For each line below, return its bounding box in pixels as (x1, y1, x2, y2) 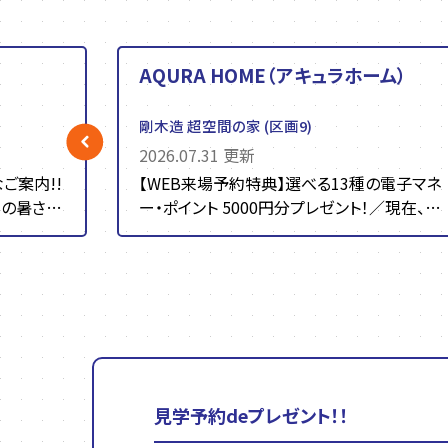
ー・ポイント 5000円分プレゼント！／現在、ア (139, 195, 441, 220)
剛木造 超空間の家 (139, 115, 262, 137)
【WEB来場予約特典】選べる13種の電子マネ (139, 171, 442, 196)
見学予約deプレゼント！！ (154, 402, 349, 429)
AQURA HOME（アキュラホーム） (139, 61, 408, 88)
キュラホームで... (139, 219, 257, 244)
